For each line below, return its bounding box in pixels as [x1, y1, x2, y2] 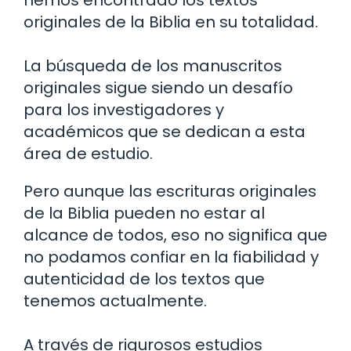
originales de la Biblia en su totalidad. [24, 10, 318, 33]
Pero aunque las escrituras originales [24, 179, 317, 202]
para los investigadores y [24, 98, 224, 121]
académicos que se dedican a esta [24, 120, 306, 143]
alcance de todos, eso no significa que [24, 223, 327, 246]
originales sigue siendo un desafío [24, 76, 293, 99]
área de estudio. [24, 142, 153, 165]
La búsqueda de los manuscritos [24, 54, 282, 77]
